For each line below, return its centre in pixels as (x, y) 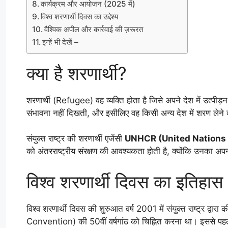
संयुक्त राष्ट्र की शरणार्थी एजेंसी (76, 139)
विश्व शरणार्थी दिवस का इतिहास (125, 181)
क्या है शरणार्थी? (77, 73)
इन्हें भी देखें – (61, 42)
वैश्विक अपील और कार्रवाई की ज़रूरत (94, 29)
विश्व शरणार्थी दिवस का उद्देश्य (80, 16)
